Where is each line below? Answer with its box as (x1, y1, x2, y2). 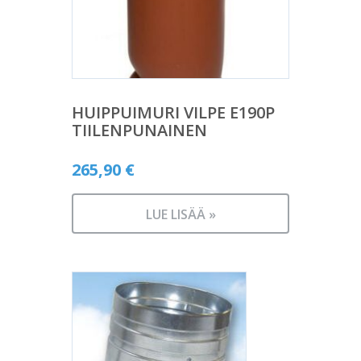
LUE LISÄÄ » (145, 205, 216, 224)
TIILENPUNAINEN (72, 119, 207, 142)
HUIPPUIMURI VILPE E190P (72, 102, 275, 124)
